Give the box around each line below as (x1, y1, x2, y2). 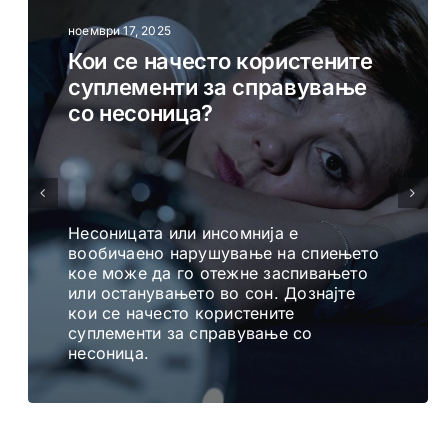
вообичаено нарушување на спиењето (68, 243, 379, 264)
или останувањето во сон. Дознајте (68, 283, 355, 304)
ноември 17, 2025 (68, 23, 171, 39)
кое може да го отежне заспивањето (68, 263, 368, 284)
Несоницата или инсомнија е (68, 223, 299, 244)
